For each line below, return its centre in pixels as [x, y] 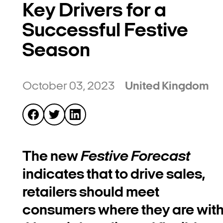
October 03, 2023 [69, 86]
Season [56, 51]
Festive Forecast [135, 157]
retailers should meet [91, 193]
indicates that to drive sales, [114, 175]
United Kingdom [167, 86]
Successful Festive [105, 31]
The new [52, 157]
